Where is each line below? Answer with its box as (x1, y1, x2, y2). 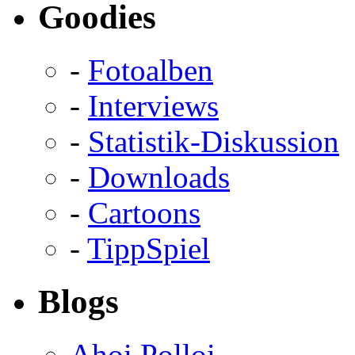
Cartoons (88, 195, 200, 230)
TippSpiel (87, 231, 210, 265)
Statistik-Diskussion (88, 124, 339, 158)
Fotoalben (88, 52, 213, 87)
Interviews (88, 88, 219, 123)
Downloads (88, 159, 230, 194)
